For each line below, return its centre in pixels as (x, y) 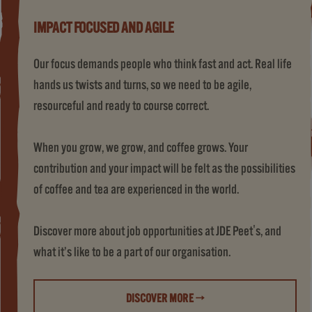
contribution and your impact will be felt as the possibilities (164, 168)
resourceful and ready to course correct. (121, 106)
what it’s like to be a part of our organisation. (132, 252)
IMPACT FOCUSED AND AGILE (103, 28)
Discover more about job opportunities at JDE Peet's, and (157, 231)
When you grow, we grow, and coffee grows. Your (141, 147)
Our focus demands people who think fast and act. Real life (163, 64)
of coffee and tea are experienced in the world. (136, 189)
